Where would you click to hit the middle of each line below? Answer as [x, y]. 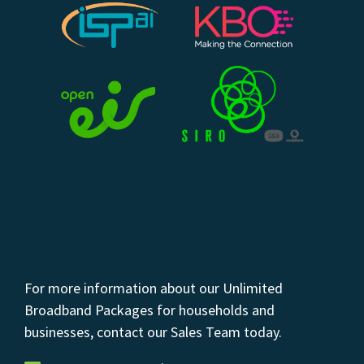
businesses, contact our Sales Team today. [153, 332]
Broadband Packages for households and [149, 310]
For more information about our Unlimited [154, 288]
